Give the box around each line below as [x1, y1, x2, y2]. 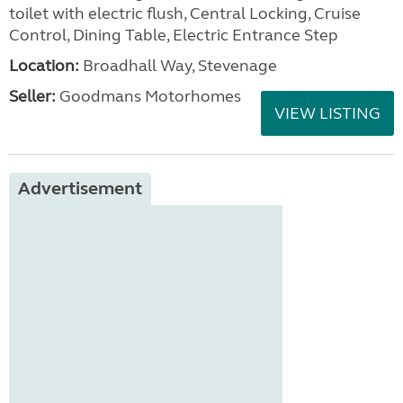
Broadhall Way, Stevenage [79, 56, 277, 76]
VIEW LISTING [274, 103, 381, 123]
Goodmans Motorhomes [56, 86, 241, 106]
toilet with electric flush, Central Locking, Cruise [9, 4, 361, 23]
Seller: [9, 86, 56, 106]
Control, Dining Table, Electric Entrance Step [9, 25, 338, 45]
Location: [9, 56, 79, 76]
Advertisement [18, 177, 142, 200]
